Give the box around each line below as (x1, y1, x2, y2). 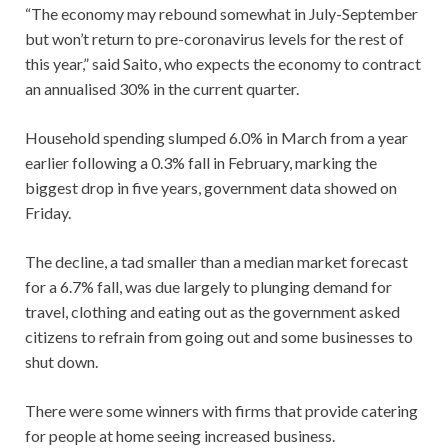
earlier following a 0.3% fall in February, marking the (25, 152, 377, 172)
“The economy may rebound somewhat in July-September (25, 3, 418, 23)
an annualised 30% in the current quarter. (25, 78, 299, 98)
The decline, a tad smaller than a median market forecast (25, 251, 408, 271)
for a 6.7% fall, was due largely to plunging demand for (25, 276, 392, 296)
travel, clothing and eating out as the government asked (25, 301, 400, 321)
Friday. (25, 202, 71, 222)
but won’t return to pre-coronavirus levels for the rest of (25, 28, 404, 48)
